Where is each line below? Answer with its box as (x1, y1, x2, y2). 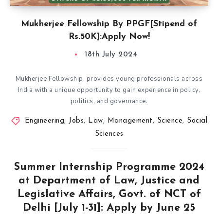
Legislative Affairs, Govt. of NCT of (17, 189, 201, 200)
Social (187, 117, 207, 125)
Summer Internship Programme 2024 (14, 162, 204, 173)
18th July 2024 (85, 51, 137, 58)
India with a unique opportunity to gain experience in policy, (18, 86, 200, 94)
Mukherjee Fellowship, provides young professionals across (15, 74, 203, 83)
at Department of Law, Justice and (18, 175, 200, 186)
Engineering (24, 117, 64, 125)
